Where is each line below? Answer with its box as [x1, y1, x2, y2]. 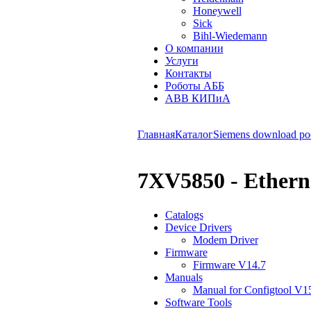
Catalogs [165, 208, 203, 221]
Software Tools [165, 296, 232, 308]
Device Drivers [165, 221, 232, 233]
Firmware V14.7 [192, 258, 266, 271]
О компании [165, 42, 224, 54]
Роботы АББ [165, 80, 224, 92]
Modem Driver [192, 233, 258, 246]
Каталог [174, 128, 213, 140]
